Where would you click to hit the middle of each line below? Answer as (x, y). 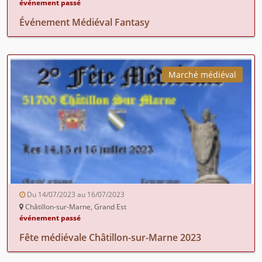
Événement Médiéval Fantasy (85, 22)
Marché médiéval (202, 74)
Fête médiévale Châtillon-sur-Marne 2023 (110, 237)
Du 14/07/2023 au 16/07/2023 (75, 194)
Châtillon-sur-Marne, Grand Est (75, 206)
